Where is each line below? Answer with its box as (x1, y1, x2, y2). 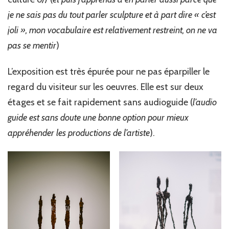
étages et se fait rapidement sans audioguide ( (8, 96, 193, 108)
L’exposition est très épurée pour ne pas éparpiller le (8, 65, 210, 77)
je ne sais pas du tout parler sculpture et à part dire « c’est (8, 9, 216, 20)
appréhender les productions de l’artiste (8, 127, 150, 139)
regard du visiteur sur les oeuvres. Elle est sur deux (8, 81, 203, 93)
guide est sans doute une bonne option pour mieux (8, 111, 189, 123)
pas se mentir (8, 39, 56, 51)
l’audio (193, 96, 217, 108)
